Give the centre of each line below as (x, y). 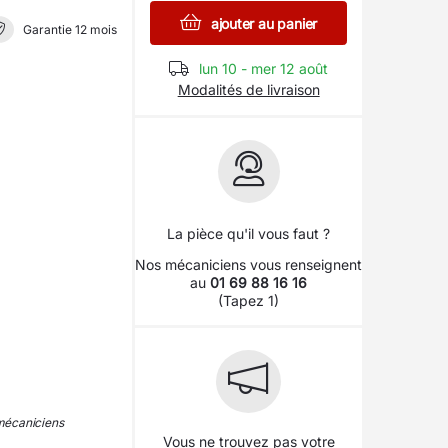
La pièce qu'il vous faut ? (249, 233)
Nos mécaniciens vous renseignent (249, 264)
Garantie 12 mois (68, 29)
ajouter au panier (262, 23)
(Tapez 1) (249, 300)
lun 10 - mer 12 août (264, 68)
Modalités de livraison (248, 89)
